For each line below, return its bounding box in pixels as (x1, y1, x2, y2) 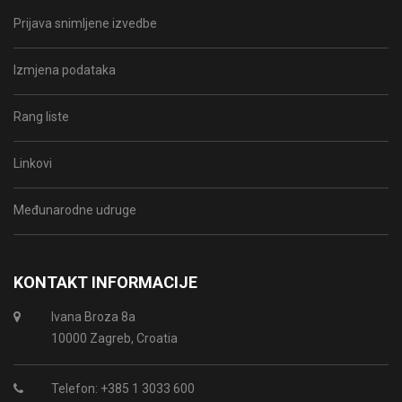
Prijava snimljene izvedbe (13, 16, 157, 31)
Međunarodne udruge (13, 203, 136, 218)
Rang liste (13, 109, 69, 125)
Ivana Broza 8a (50, 310, 135, 325)
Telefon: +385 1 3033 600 (50, 381, 195, 397)
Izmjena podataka (13, 63, 116, 78)
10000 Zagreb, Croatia (50, 331, 178, 346)
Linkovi (13, 156, 52, 171)
